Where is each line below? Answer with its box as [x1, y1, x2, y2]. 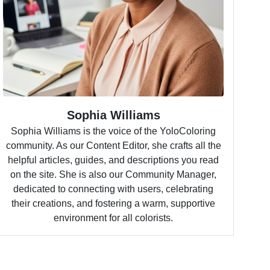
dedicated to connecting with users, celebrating [13, 184, 213, 194]
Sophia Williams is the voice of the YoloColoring [11, 126, 216, 136]
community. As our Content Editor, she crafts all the [5, 140, 221, 151]
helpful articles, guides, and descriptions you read [8, 155, 219, 165]
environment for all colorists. [54, 213, 173, 223]
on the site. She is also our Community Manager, [10, 169, 216, 180]
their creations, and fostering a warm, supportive [11, 198, 215, 209]
